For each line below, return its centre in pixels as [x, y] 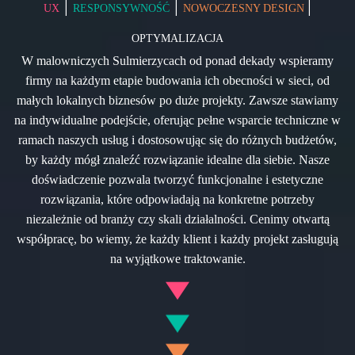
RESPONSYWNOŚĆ [121, 9]
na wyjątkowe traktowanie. [177, 259]
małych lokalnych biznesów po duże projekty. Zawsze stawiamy [177, 101]
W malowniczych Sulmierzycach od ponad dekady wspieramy [177, 61]
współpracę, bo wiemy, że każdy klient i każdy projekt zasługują [177, 239]
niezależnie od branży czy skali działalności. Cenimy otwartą [177, 219]
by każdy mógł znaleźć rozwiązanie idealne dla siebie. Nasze [177, 160]
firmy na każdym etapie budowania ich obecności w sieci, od [177, 81]
